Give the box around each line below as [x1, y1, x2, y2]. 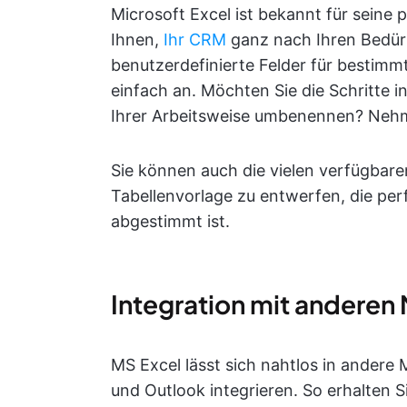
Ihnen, [111, 30, 164, 49]
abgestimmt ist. [111, 212, 230, 231]
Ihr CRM [164, 30, 226, 49]
